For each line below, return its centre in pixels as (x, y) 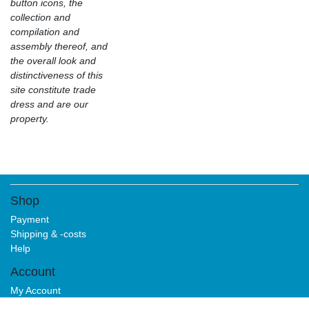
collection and (40, 17)
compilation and (45, 31)
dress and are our (49, 104)
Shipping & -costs (48, 233)
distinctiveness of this (57, 75)
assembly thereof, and (59, 46)
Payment (30, 219)
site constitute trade (53, 89)
